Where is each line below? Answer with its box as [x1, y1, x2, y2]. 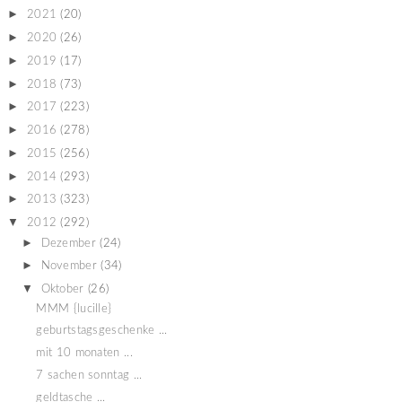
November [40, 260, 97, 273]
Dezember [40, 237, 96, 249]
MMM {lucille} [36, 302, 112, 315]
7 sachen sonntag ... [36, 369, 143, 381]
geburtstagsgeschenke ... [36, 325, 168, 337]
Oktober [40, 284, 84, 296]
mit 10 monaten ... [36, 347, 133, 360]
